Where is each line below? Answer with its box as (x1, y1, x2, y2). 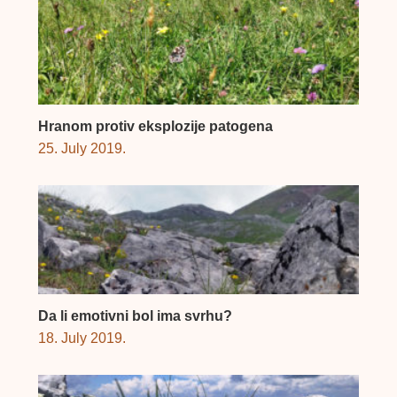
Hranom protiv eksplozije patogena (37, 119, 273, 135)
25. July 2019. (37, 141, 126, 157)
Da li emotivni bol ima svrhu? (37, 308, 232, 324)
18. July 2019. (37, 331, 126, 346)
